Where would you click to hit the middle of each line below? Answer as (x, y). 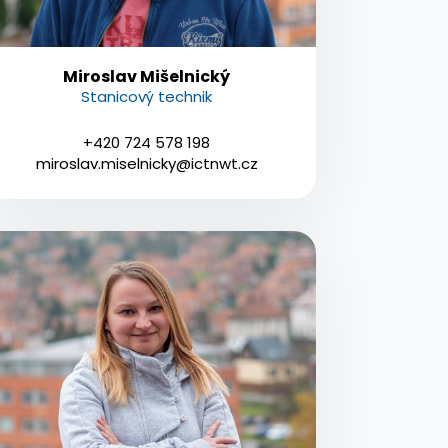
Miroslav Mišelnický (147, 76)
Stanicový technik (147, 96)
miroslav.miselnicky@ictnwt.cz (146, 163)
